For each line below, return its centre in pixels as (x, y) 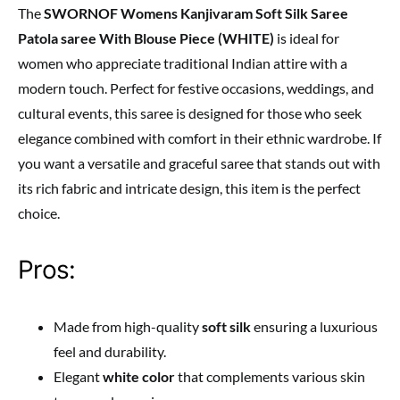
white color (139, 377)
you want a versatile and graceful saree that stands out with (199, 163)
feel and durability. (110, 352)
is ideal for (307, 38)
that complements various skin (270, 377)
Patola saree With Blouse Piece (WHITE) (146, 38)
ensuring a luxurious (314, 327)
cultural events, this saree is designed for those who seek (190, 113)
